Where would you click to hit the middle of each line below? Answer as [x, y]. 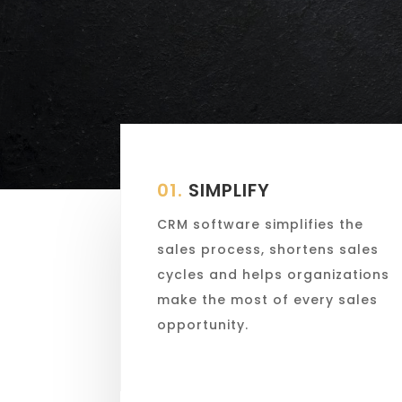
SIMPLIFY [227, 190]
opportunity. [203, 324]
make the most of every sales [268, 299]
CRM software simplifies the [261, 224]
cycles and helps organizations [274, 274]
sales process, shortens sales [268, 249]
